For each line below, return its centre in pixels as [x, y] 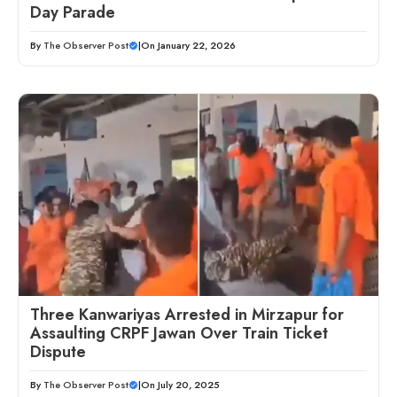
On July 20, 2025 [180, 385]
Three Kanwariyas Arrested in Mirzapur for [187, 315]
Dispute [58, 352]
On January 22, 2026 [188, 46]
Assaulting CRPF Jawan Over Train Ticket [179, 334]
